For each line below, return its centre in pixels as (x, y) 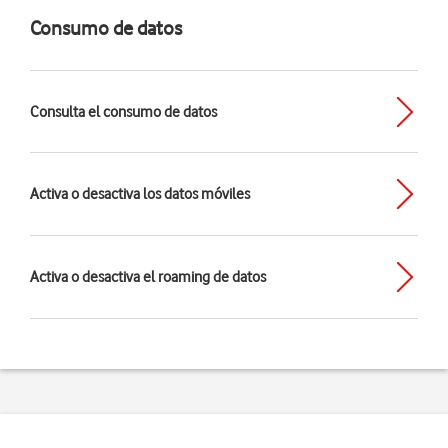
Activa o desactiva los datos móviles (140, 194)
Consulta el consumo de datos (123, 112)
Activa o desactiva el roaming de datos (148, 277)
